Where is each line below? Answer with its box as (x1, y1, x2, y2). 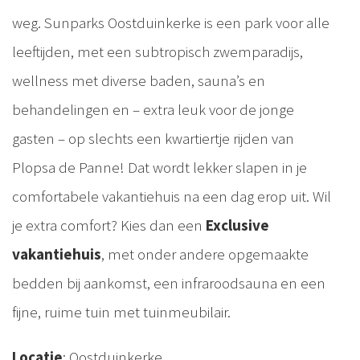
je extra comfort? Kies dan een (12, 215, 206, 235)
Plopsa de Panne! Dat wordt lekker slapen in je (12, 157, 307, 177)
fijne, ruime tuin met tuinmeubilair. (12, 301, 231, 321)
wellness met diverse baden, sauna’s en (12, 70, 265, 90)
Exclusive (206, 215, 269, 235)
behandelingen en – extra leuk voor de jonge (12, 99, 294, 119)
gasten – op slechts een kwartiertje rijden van (12, 128, 294, 148)
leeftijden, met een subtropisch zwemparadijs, (12, 41, 303, 61)
